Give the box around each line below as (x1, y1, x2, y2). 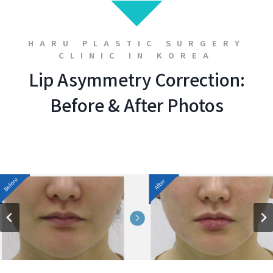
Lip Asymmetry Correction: (28, 67, 245, 92)
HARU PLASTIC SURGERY (27, 37, 246, 49)
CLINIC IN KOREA (58, 49, 214, 62)
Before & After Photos (49, 93, 224, 118)
